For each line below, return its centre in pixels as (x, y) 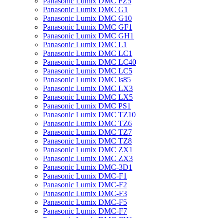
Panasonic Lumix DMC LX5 (88, 97)
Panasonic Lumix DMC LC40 (90, 62)
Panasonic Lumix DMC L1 (85, 45)
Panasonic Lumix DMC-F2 (85, 185)
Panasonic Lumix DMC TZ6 (87, 123)
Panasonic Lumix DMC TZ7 (87, 132)
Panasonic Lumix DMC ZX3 (88, 158)
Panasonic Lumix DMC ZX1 (88, 150)
